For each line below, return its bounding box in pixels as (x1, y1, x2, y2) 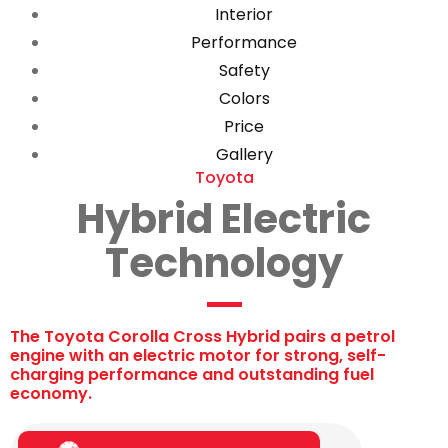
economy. (10, 382, 92, 405)
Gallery (215, 143, 273, 166)
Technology (105, 235, 343, 291)
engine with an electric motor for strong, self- (10, 344, 386, 367)
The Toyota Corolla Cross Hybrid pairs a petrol (10, 325, 395, 348)
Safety (218, 59, 270, 82)
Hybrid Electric (77, 191, 371, 247)
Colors (218, 87, 270, 110)
